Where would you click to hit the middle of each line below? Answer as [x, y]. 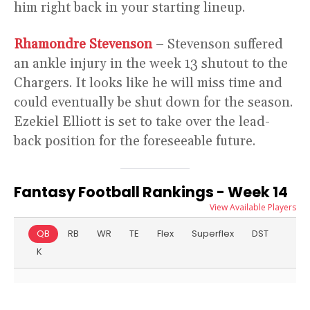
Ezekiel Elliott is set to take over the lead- [142, 122]
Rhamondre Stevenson [83, 45]
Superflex [213, 234]
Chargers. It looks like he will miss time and [148, 83]
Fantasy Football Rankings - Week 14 [151, 192]
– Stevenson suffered [218, 45]
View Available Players [253, 208]
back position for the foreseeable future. [135, 142]
